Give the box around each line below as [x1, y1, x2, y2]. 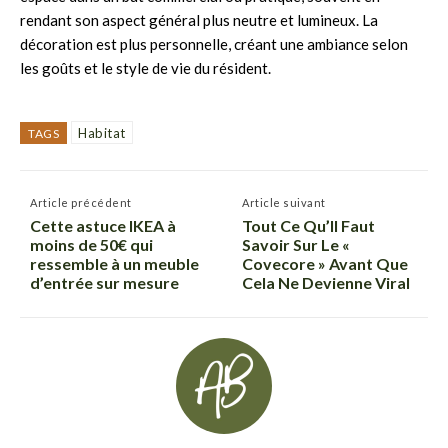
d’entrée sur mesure [30, 272, 179, 292]
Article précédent [30, 195, 132, 209]
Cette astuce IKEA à [30, 215, 176, 235]
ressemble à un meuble [30, 253, 199, 273]
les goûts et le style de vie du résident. [20, 58, 271, 77]
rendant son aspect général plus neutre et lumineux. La [20, 10, 378, 29]
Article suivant [242, 195, 326, 209]
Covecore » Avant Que [242, 253, 409, 273]
